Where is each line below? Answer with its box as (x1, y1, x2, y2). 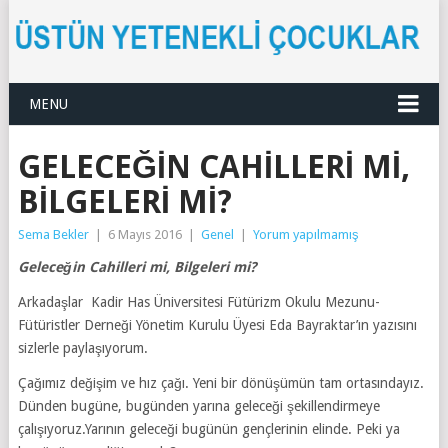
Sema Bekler (17, 226, 89, 242)
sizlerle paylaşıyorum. (17, 339, 148, 356)
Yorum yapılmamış (252, 226, 359, 242)
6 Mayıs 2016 (107, 226, 182, 242)
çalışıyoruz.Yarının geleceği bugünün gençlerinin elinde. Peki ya (17, 420, 400, 437)
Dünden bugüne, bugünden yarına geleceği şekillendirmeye (17, 397, 380, 414)
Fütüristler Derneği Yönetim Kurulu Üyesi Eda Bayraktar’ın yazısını (17, 316, 417, 333)
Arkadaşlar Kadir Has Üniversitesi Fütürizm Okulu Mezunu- (17, 293, 380, 310)
